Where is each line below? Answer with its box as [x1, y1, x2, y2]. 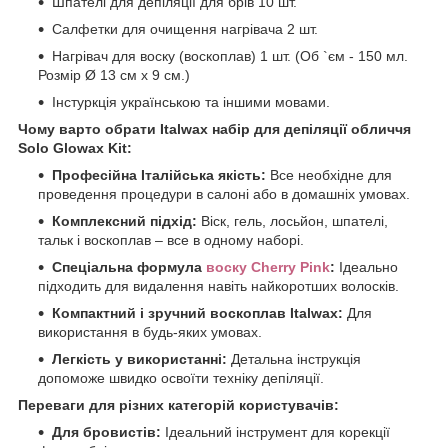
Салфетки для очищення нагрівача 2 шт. [52, 21, 318, 38]
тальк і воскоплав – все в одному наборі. [38, 232, 304, 249]
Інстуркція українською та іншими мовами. [52, 94, 330, 111]
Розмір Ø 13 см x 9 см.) [38, 67, 190, 84]
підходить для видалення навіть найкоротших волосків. [38, 278, 399, 295]
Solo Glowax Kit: [18, 140, 132, 157]
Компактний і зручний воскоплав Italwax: [52, 305, 343, 322]
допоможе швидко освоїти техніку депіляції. [38, 370, 324, 387]
